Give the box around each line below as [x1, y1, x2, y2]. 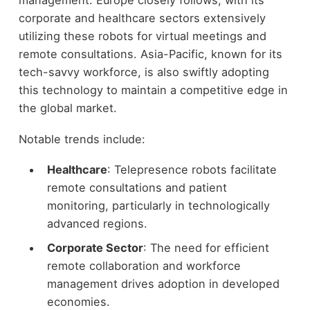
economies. [46, 294, 110, 309]
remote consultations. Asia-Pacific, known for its [18, 47, 282, 62]
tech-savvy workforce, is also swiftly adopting [18, 65, 269, 80]
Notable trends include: [18, 131, 145, 146]
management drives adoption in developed [46, 276, 280, 291]
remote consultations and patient [46, 181, 227, 195]
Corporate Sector [46, 240, 143, 255]
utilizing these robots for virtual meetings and [18, 29, 266, 44]
